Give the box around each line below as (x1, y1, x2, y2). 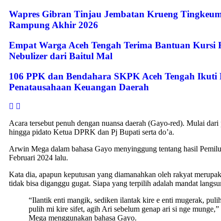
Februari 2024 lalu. (9, 153, 68, 162)
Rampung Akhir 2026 (9, 20, 98, 31)
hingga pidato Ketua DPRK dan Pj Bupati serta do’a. (9, 127, 174, 136)
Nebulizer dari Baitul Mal (9, 51, 112, 62)
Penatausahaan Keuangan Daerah (9, 81, 149, 92)
